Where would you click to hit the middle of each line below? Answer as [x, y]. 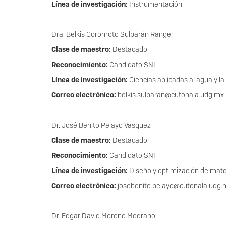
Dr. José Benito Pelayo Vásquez [101, 125]
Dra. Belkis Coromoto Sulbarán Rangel [112, 35]
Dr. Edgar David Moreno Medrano [103, 216]
